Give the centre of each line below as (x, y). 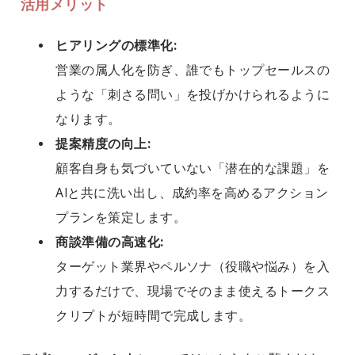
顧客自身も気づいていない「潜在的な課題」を (193, 168)
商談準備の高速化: (110, 242)
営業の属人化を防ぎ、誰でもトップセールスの (193, 70)
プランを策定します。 (121, 218)
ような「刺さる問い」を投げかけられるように (193, 95)
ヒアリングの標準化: (116, 46)
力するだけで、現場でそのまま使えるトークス (193, 291)
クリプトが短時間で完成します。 (154, 316)
